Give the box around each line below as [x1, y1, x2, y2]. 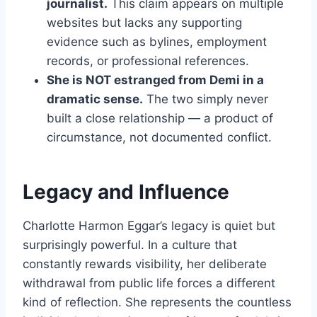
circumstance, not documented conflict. [47, 130, 272, 145]
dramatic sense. [47, 92, 143, 107]
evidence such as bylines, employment [47, 35, 267, 50]
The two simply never [143, 92, 268, 107]
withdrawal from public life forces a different [23, 276, 275, 291]
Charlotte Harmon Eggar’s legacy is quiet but [23, 219, 275, 234]
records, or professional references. [47, 54, 249, 69]
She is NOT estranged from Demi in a [47, 73, 264, 88]
